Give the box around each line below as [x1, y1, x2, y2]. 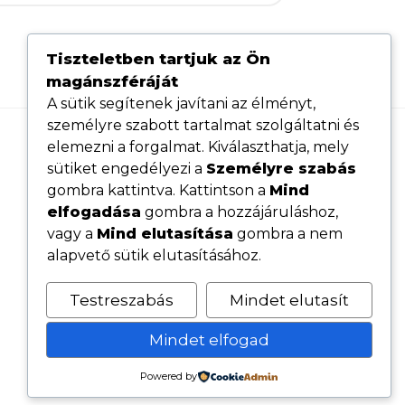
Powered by [139, 370, 197, 382]
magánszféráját [45, 72, 178, 91]
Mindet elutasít [229, 290, 349, 309]
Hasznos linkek [146, 146, 271, 165]
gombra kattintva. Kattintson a [46, 182, 269, 200]
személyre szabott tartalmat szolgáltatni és [46, 117, 359, 135]
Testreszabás [69, 290, 174, 309]
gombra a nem [232, 225, 343, 243]
